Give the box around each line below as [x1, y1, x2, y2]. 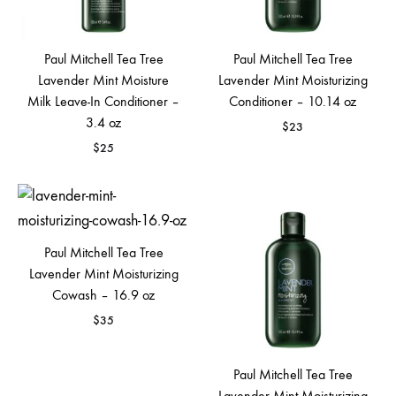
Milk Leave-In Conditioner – [27, 92, 179, 110]
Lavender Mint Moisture [38, 71, 169, 88]
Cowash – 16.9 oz [52, 286, 155, 303]
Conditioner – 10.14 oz [229, 92, 356, 110]
